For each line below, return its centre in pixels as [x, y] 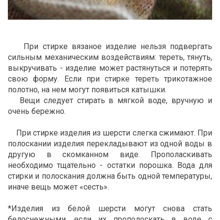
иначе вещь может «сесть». [58, 187]
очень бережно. [37, 111]
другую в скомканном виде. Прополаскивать [110, 155]
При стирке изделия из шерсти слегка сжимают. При [110, 133]
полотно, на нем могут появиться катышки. [87, 90]
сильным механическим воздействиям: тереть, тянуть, [110, 57]
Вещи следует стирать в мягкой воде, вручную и [110, 101]
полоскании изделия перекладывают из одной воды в [110, 144]
